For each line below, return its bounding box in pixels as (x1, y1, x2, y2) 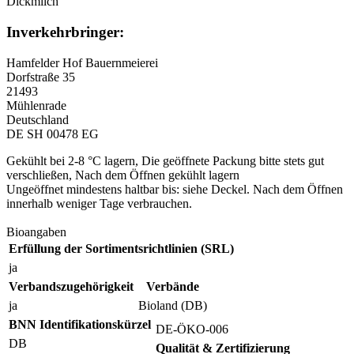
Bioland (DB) (138, 298, 207, 312)
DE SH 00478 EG (6, 126, 99, 141)
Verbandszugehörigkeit (9, 279, 134, 293)
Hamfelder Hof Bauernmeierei (6, 55, 158, 70)
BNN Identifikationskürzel (9, 317, 151, 331)
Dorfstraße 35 (6, 70, 75, 84)
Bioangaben (6, 224, 66, 239)
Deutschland (6, 112, 69, 126)
